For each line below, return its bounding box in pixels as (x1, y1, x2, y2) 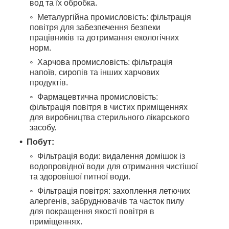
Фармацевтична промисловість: (37, 93, 158, 102)
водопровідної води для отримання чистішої (30, 162, 198, 171)
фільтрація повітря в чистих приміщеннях (30, 103, 188, 112)
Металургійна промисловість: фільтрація (37, 13, 191, 22)
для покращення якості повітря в (30, 207, 154, 216)
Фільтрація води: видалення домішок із (37, 152, 185, 161)
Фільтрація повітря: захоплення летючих (37, 187, 190, 196)
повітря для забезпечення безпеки (30, 23, 161, 32)
